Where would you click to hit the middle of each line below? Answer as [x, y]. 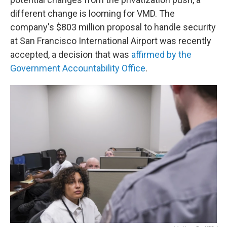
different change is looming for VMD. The [92, 13]
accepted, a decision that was [71, 54]
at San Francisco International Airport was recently [111, 41]
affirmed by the [161, 54]
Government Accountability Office [78, 68]
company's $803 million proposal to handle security [113, 27]
